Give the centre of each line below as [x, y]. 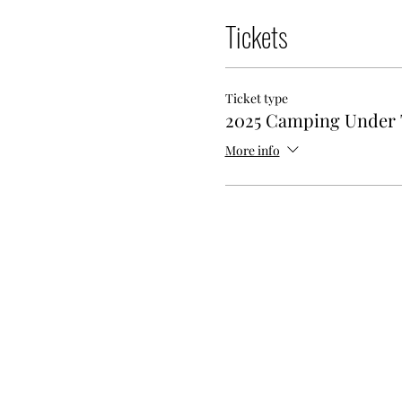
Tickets [256, 36]
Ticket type [256, 98]
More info [252, 150]
